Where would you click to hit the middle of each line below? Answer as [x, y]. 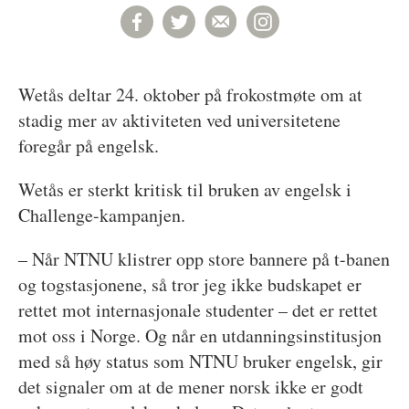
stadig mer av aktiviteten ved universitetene [179, 120]
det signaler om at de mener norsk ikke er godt [190, 386]
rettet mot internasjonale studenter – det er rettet [198, 309]
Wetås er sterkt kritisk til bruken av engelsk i [184, 189]
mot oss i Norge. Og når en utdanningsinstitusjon [199, 335]
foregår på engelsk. [88, 145]
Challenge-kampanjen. [101, 215]
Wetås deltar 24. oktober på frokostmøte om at [190, 94]
